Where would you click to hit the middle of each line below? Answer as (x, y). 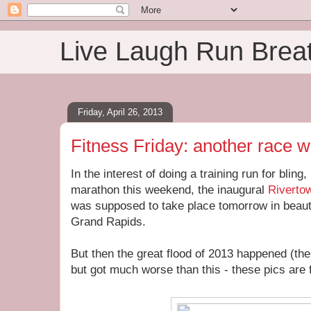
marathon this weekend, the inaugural (169, 190)
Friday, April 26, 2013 (120, 112)
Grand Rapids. (108, 222)
